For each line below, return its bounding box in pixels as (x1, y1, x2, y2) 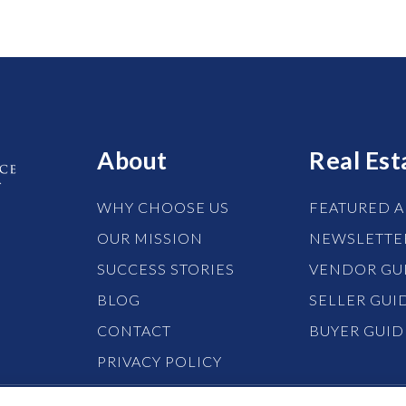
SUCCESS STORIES (97, 260, 235, 277)
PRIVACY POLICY (97, 353, 222, 370)
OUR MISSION (97, 229, 203, 246)
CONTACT (97, 322, 171, 339)
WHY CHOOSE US (97, 198, 229, 216)
